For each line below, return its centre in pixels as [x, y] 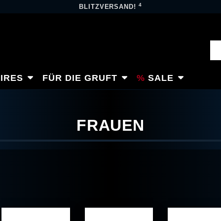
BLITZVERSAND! [109, 7]
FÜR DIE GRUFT [80, 78]
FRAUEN [110, 125]
